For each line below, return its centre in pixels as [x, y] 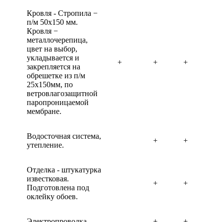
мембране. [44, 111]
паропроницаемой [58, 102]
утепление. [45, 145]
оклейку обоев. [52, 196]
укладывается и [53, 58]
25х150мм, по [50, 84]
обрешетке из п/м [56, 76]
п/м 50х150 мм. [52, 22]
